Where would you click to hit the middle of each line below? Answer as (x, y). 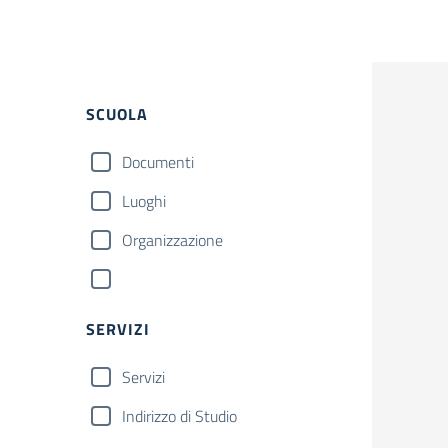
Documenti (158, 162)
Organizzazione (172, 240)
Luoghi (144, 201)
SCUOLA (117, 114)
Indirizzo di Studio (179, 416)
